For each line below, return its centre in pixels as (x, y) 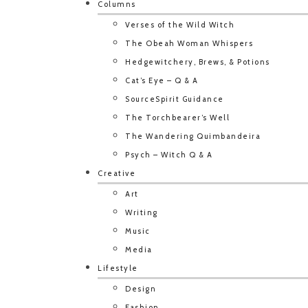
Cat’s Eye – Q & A (162, 80)
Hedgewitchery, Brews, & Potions (198, 62)
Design (141, 289)
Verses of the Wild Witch (180, 25)
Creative (117, 173)
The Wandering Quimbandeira (193, 136)
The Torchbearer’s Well (177, 118)
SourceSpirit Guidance (175, 99)
